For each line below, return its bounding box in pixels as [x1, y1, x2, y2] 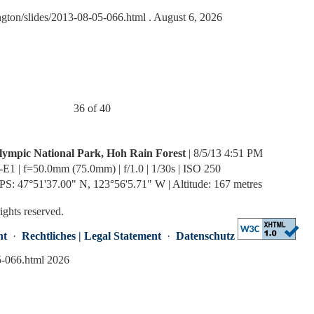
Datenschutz [176, 230, 235, 242]
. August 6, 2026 [146, 11, 222, 23]
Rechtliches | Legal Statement [22, 230, 161, 242]
